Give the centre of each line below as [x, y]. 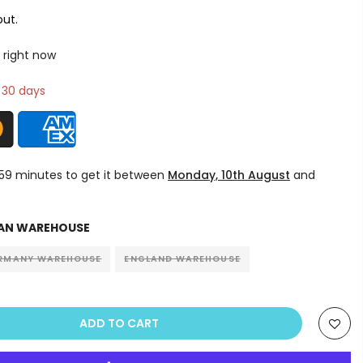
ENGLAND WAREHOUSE [182, 259]
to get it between [115, 175]
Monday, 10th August [229, 175]
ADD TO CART [119, 323]
